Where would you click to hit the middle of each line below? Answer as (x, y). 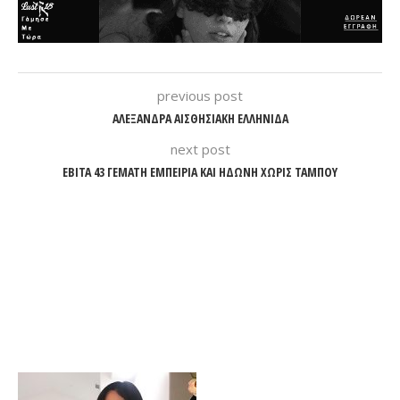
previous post (200, 96)
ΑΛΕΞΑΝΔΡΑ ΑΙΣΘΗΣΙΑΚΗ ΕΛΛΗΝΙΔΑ (200, 119)
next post (200, 150)
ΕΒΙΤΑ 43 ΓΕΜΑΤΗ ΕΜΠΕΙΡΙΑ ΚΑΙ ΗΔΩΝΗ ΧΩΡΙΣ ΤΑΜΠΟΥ (200, 172)
